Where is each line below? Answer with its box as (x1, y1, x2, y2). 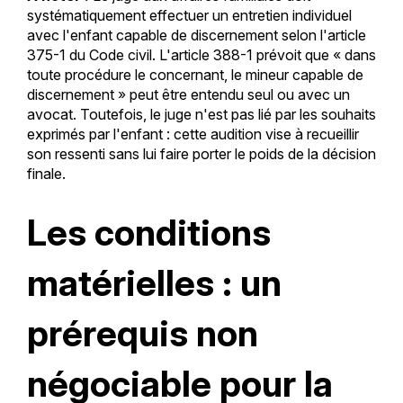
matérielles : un (26, 260, 282, 305)
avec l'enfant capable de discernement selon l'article (26, 25, 366, 44)
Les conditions (26, 210, 271, 255)
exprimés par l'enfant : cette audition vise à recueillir (26, 124, 359, 143)
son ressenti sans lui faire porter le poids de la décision (26, 144, 376, 163)
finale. (26, 164, 66, 183)
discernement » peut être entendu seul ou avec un (26, 85, 350, 103)
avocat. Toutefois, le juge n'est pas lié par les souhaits (26, 104, 376, 123)
